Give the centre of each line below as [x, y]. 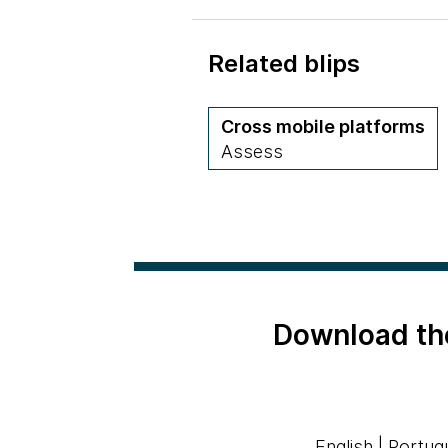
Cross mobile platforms [323, 126]
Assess [252, 151]
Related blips [284, 63]
